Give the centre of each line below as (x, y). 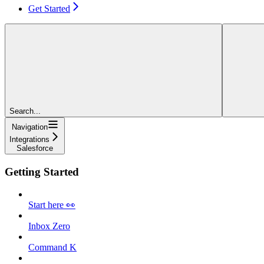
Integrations (29, 139)
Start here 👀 (52, 205)
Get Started (49, 8)
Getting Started (42, 171)
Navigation (29, 127)
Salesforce (35, 148)
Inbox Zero (49, 226)
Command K (52, 247)
